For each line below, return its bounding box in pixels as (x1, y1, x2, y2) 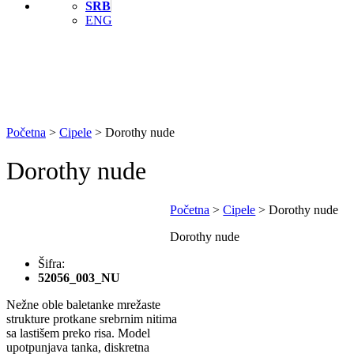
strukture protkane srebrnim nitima (6, 311, 177, 326)
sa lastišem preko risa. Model (6, 326, 150, 340)
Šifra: (38, 256, 65, 270)
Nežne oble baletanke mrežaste (6, 297, 160, 311)
